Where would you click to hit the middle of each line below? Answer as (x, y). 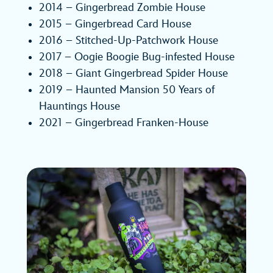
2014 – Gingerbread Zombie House (122, 8)
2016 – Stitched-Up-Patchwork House (129, 41)
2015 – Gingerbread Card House (115, 24)
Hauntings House (80, 107)
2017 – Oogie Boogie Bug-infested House (137, 57)
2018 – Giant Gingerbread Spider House (133, 74)
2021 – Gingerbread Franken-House (124, 123)
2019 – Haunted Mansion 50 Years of (127, 90)
